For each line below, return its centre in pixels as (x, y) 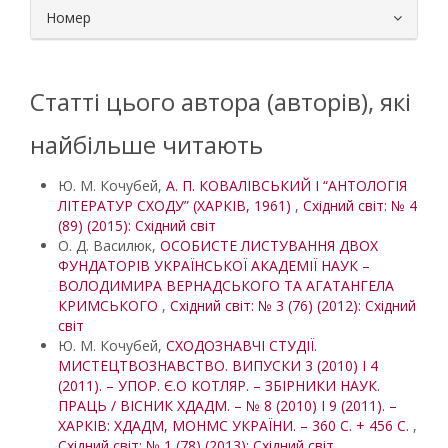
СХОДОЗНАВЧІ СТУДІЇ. (241, 345)
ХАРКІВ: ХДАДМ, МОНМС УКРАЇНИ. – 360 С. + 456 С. (235, 425)
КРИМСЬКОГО (110, 305)
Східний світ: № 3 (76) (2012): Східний (293, 305)
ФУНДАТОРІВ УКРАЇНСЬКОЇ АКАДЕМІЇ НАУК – (214, 265)
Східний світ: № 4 (360, 205)
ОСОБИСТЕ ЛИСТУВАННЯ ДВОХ (269, 245)
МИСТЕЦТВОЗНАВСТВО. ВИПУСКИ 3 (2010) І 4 (218, 365)
